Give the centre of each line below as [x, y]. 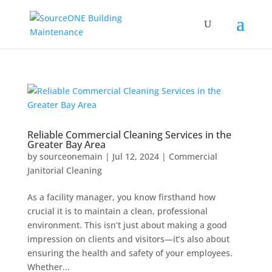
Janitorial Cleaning [64, 170]
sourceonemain [71, 156]
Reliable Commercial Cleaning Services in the [129, 135]
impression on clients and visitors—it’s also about [128, 239]
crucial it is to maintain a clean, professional [117, 211]
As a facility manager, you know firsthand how [121, 197]
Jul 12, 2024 [135, 156]
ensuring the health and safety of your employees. [130, 253]
